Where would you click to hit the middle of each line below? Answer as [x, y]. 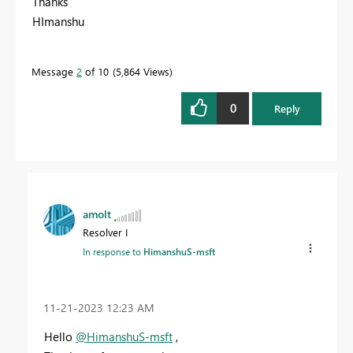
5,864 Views [143, 71]
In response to [113, 251]
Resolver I [105, 232]
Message [54, 71]
